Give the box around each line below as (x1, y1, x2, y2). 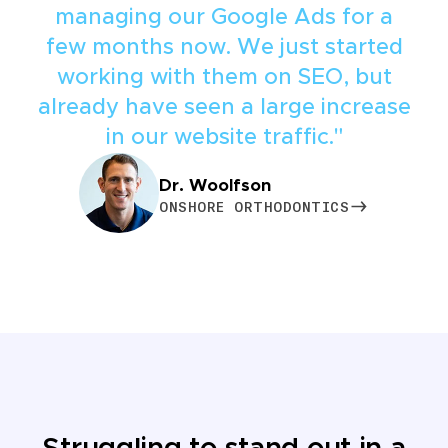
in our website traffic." (105, 127, 343, 150)
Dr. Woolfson (159, 176, 271, 194)
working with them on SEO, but (56, 67, 392, 90)
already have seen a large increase (37, 97, 411, 120)
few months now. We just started (45, 37, 403, 60)
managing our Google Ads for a (55, 7, 393, 30)
